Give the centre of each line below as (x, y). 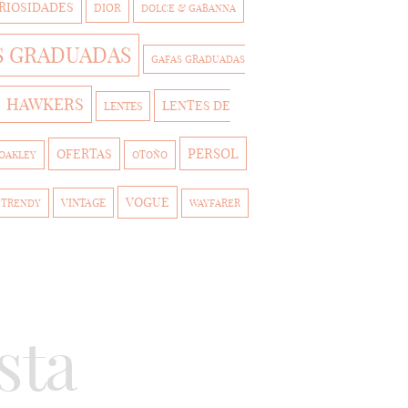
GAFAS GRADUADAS (198, 59)
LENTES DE (196, 106)
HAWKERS (45, 104)
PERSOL (213, 153)
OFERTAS (84, 154)
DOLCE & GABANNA (189, 8)
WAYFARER (214, 203)
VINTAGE (83, 203)
